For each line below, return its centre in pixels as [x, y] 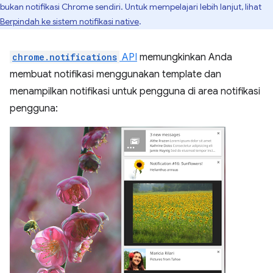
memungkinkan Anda [185, 57]
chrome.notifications [65, 57]
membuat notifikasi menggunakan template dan [115, 74]
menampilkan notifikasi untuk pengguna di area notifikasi [135, 91]
